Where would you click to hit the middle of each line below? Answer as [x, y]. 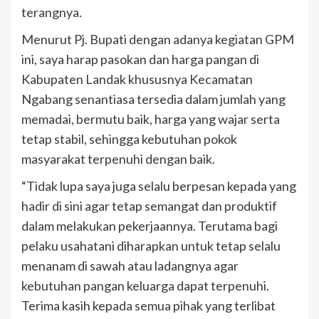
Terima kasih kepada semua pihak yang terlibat [148, 306]
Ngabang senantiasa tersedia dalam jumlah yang [153, 99]
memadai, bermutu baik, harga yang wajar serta [151, 119]
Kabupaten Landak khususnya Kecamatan [137, 79]
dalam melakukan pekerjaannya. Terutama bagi [150, 226]
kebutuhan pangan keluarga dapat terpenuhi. [145, 286]
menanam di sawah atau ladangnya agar [130, 266]
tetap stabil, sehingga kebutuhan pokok [129, 139]
